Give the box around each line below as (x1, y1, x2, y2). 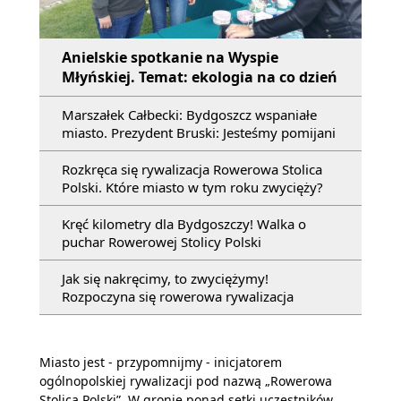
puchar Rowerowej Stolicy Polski (62, 233, 261, 252)
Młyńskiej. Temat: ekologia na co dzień (62, 67, 337, 88)
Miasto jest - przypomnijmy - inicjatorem (39, 354, 282, 371)
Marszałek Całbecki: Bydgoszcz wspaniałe (62, 106, 317, 124)
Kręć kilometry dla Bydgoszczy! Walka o (62, 215, 306, 234)
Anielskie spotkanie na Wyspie (62, 47, 278, 68)
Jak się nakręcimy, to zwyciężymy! (62, 269, 269, 288)
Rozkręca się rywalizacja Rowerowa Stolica (62, 160, 322, 179)
